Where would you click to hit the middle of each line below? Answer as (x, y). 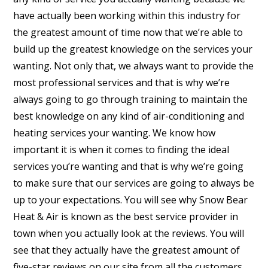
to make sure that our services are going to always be (134, 183)
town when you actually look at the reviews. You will (129, 233)
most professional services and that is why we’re (122, 82)
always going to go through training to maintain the (131, 99)
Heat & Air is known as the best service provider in (126, 216)
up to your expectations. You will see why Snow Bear (131, 200)
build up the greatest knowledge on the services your (133, 49)
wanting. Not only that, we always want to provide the (134, 66)
